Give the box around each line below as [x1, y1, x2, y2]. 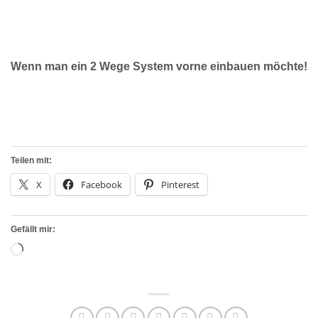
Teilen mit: [11, 155, 52, 165]
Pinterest [161, 177, 199, 191]
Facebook [81, 177, 122, 191]
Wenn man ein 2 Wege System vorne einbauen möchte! [11, 60, 307, 73]
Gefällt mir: [11, 224, 55, 234]
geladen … [23, 262, 78, 275]
